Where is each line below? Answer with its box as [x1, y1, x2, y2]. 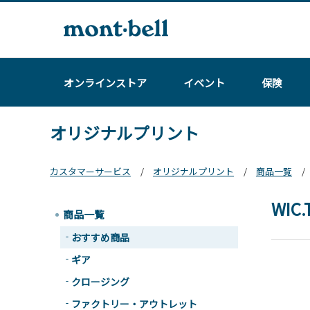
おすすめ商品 [71, 230, 129, 244]
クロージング [71, 275, 129, 289]
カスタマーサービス [50, 165, 131, 178]
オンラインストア [64, 75, 147, 90]
